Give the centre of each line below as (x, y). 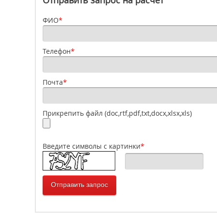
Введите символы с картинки (92, 146)
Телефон (57, 51)
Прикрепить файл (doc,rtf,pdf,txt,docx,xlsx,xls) (117, 113)
